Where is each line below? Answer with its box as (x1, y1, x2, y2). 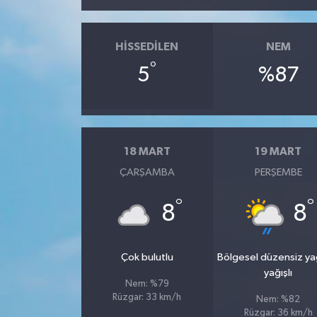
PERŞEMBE (254, 166, 302, 178)
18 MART (123, 146, 171, 158)
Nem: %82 (256, 294, 301, 304)
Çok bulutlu (120, 251, 173, 263)
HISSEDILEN (115, 41, 179, 53)
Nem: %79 (125, 279, 169, 289)
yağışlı (264, 267, 293, 278)
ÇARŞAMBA (119, 166, 175, 178)
